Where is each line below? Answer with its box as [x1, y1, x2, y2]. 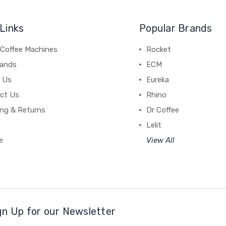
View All [146, 135, 175, 145]
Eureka [146, 75, 169, 84]
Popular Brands [139, 22, 212, 34]
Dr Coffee [146, 105, 180, 115]
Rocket [146, 44, 172, 54]
